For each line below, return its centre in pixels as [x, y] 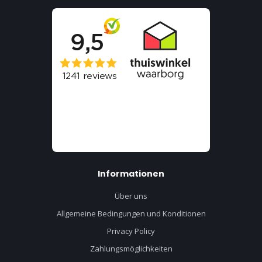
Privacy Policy [131, 231]
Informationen [131, 173]
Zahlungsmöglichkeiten [131, 248]
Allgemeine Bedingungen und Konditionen [131, 213]
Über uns [131, 196]
